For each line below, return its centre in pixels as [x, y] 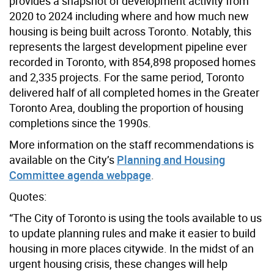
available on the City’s [63, 159]
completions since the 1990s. [80, 123]
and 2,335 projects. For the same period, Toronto [127, 77]
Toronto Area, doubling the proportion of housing [126, 107]
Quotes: [28, 196]
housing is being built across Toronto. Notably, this [130, 31]
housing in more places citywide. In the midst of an [131, 248]
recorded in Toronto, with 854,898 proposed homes [132, 61]
